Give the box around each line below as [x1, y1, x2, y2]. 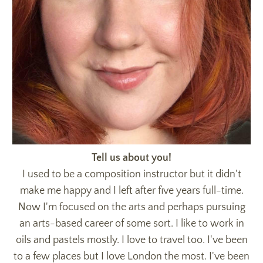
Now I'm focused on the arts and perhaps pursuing [18, 201, 245, 213]
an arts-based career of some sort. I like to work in [19, 217, 244, 230]
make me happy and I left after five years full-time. [19, 184, 244, 197]
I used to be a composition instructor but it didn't [22, 168, 241, 180]
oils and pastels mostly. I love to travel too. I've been [15, 234, 248, 246]
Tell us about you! [92, 151, 171, 164]
